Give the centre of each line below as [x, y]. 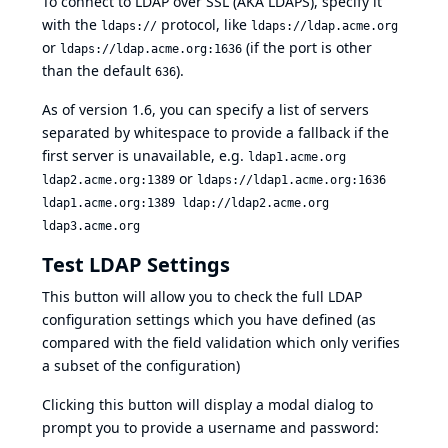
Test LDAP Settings [136, 265]
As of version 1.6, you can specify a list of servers [205, 110]
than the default [98, 71]
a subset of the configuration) [141, 366]
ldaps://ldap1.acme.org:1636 [291, 180]
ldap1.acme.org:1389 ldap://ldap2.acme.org [185, 203]
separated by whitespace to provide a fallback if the [215, 133]
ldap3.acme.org [91, 226]
